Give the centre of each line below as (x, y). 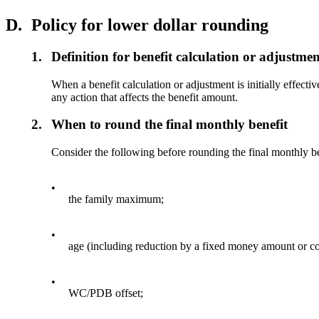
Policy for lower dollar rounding (150, 25)
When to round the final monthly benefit (170, 125)
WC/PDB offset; (106, 293)
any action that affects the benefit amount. (145, 97)
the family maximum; (116, 199)
